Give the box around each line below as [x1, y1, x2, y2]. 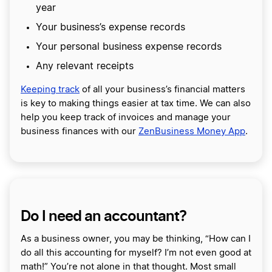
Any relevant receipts [36, 61, 134, 71]
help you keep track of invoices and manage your [21, 112, 231, 122]
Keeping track [21, 84, 80, 94]
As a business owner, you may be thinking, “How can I [21, 234, 251, 243]
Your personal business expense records [36, 41, 222, 52]
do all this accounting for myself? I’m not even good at [21, 248, 251, 257]
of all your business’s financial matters [80, 84, 245, 94]
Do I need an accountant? [21, 206, 186, 225]
